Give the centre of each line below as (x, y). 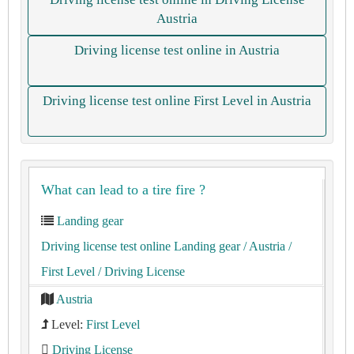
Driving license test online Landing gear (141, 246)
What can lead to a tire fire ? (123, 190)
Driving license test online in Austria (177, 50)
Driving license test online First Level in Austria (177, 101)
